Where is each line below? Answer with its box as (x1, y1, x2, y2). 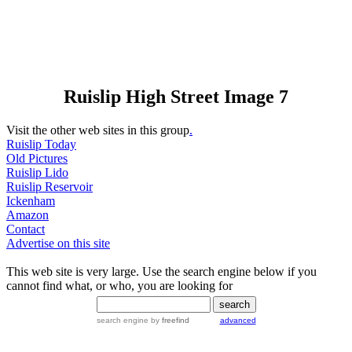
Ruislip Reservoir (6, 179, 93, 193)
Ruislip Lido (6, 165, 68, 179)
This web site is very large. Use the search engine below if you (6, 264, 320, 278)
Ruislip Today (6, 137, 76, 151)
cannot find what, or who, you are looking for (6, 278, 233, 292)
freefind (161, 315, 189, 324)
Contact (6, 222, 45, 236)
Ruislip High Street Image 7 (64, 86, 288, 107)
